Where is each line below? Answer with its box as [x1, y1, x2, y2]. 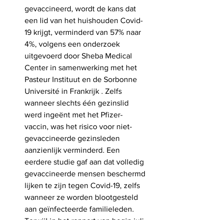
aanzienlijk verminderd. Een [25, 145, 122, 154]
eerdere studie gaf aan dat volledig [25, 157, 146, 166]
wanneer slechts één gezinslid [25, 98, 131, 107]
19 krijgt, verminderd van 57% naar [25, 27, 143, 36]
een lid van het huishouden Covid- [25, 16, 143, 25]
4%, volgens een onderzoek [25, 39, 122, 48]
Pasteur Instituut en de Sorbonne [25, 75, 139, 83]
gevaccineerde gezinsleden [25, 134, 122, 142]
